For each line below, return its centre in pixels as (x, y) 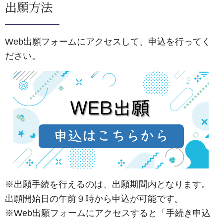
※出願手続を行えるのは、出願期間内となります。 (108, 184)
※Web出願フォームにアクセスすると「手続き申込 (108, 213)
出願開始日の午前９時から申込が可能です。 (94, 199)
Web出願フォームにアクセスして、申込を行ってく (108, 42)
